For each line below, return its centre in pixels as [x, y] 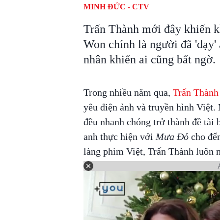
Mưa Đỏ [172, 137]
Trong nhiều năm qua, [128, 92]
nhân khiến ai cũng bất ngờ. [149, 59]
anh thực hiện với [119, 137]
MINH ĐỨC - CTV [116, 7]
